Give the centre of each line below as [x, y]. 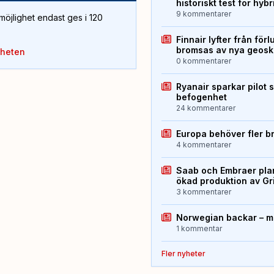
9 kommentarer [203, 14]
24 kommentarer [206, 108]
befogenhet [201, 97]
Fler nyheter [183, 254]
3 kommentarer [203, 192]
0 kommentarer [203, 61]
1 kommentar [199, 229]
